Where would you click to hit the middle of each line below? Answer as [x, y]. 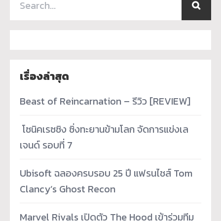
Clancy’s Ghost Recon [68, 189]
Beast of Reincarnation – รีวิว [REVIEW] [105, 101]
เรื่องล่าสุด [44, 76]
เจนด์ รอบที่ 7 [46, 145]
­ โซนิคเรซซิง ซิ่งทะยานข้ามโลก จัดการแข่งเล [104, 129]
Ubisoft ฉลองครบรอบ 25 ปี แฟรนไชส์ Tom [106, 173]
